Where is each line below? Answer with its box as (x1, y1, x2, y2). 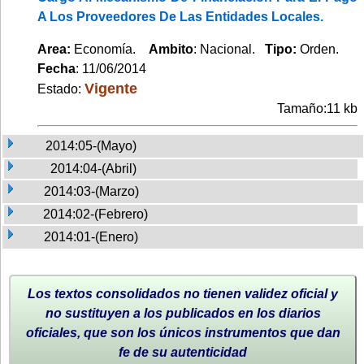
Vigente (84, 79, 137, 97)
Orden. (300, 41, 339, 56)
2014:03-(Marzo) (44, 184, 139, 198)
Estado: (37, 81, 84, 96)
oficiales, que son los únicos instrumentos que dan (25, 325, 340, 340)
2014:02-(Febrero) (43, 206, 148, 221)
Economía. (71, 41, 149, 56)
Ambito (149, 41, 193, 56)
